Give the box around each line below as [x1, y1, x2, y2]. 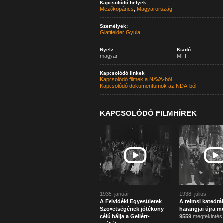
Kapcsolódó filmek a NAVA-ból [99, 76, 172, 82]
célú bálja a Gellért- [99, 213, 150, 219]
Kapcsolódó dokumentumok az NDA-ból [99, 83, 196, 89]
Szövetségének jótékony [99, 206, 164, 212]
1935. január [99, 191, 129, 197]
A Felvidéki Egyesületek [99, 198, 162, 204]
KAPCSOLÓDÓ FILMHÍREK [99, 109, 197, 117]
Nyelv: [99, 47, 115, 52]
